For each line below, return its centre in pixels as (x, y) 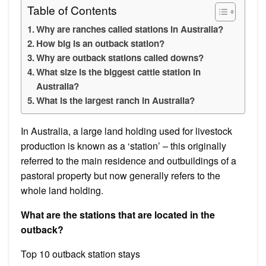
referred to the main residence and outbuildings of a (129, 160)
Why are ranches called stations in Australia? (130, 29)
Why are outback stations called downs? (120, 57)
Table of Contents (72, 9)
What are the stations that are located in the (118, 214)
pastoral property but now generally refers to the (121, 175)
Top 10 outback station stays (80, 254)
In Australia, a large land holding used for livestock (126, 131)
